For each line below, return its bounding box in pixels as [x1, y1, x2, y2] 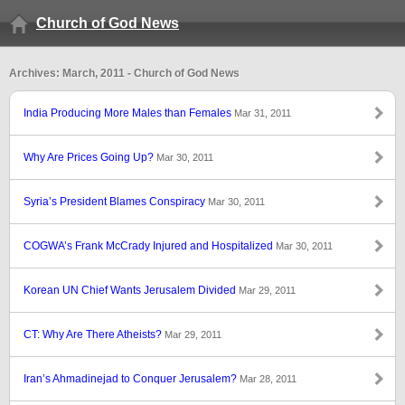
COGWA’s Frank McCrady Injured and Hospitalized [24, 240, 276, 252]
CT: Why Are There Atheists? [24, 328, 165, 341]
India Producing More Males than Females [24, 107, 234, 119]
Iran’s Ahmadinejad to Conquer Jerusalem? [24, 372, 240, 385]
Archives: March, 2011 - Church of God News [9, 67, 240, 80]
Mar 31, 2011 [234, 108, 291, 118]
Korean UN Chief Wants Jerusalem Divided [24, 284, 239, 297]
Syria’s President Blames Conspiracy [24, 195, 208, 208]
